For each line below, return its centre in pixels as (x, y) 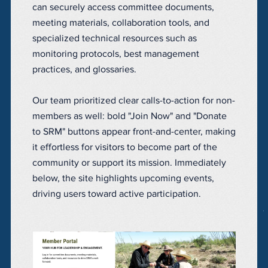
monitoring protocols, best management (116, 54)
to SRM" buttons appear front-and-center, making (134, 131)
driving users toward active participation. (117, 194)
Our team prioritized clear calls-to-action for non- (134, 100)
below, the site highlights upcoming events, (123, 178)
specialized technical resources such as (115, 38)
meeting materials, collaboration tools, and (121, 22)
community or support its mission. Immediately (129, 162)
